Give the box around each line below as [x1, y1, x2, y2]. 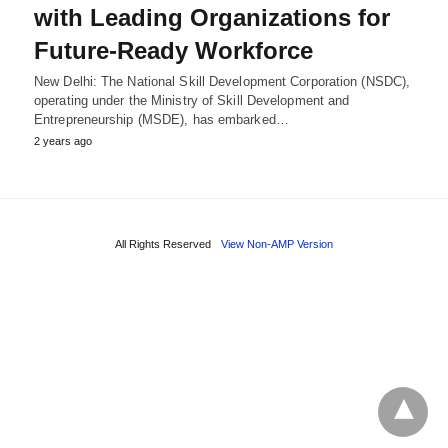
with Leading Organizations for [34, 3, 390, 31]
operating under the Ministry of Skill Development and [34, 92, 350, 108]
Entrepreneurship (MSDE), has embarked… [34, 111, 289, 127]
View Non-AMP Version [221, 237, 333, 250]
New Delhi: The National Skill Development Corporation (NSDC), [34, 73, 411, 89]
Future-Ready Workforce [34, 36, 313, 64]
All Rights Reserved [115, 237, 211, 250]
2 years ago [34, 134, 92, 147]
